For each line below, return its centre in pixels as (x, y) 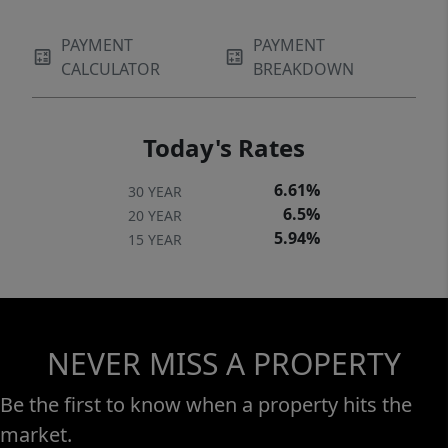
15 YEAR (155, 240)
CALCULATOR (111, 69)
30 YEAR (155, 192)
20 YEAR (155, 216)
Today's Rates (224, 148)
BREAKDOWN (304, 69)
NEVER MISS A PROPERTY (224, 364)
